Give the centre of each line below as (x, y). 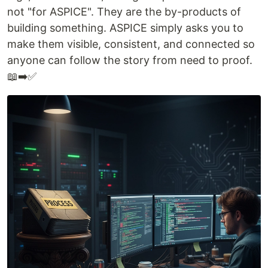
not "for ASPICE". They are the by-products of (124, 11)
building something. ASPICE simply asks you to (125, 28)
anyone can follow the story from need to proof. (130, 60)
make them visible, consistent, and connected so (131, 44)
